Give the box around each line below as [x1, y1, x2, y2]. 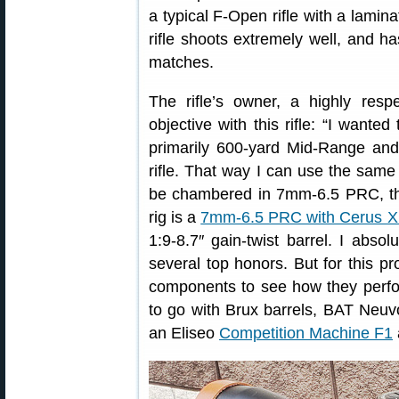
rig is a [149, 208, 201, 226]
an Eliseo [149, 324, 219, 342]
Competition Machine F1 [219, 324, 393, 342]
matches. [149, 53, 214, 71]
